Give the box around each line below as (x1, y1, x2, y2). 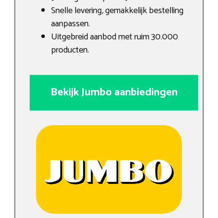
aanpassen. (51, 16, 90, 31)
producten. (51, 42, 89, 57)
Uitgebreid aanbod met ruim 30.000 (51, 29, 178, 44)
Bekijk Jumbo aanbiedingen (50, 83, 178, 101)
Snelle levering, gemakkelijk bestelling (51, 3, 183, 18)
